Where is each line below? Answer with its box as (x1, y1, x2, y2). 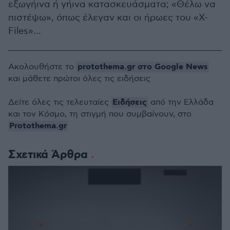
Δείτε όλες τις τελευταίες (8, 98, 111, 108)
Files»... (8, 26, 41, 37)
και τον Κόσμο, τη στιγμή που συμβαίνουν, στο (8, 109, 191, 120)
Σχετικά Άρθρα (8, 147, 91, 163)
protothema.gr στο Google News (78, 62, 208, 73)
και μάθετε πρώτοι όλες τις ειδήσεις (8, 74, 150, 84)
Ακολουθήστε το (8, 62, 76, 72)
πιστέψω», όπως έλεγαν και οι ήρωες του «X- (8, 12, 208, 24)
